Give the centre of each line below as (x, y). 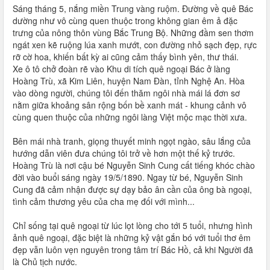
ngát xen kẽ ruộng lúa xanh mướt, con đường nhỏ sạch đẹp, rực (135, 45)
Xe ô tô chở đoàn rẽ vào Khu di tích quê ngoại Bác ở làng (121, 69)
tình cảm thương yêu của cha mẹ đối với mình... (105, 201)
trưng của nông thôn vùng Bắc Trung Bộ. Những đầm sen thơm (133, 33)
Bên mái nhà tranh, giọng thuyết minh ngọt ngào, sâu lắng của (132, 141)
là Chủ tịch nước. (45, 262)
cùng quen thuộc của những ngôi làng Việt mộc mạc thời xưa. (130, 117)
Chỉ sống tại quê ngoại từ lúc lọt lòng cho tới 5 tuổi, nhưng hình (133, 225)
